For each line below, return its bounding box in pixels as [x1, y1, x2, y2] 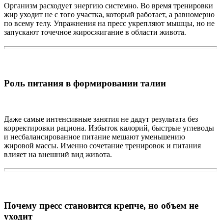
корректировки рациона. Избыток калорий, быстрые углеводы [4, 124, 214, 133]
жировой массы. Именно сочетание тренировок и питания [4, 141, 201, 150]
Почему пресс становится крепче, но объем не [4, 200, 198, 211]
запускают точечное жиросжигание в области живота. [4, 28, 186, 37]
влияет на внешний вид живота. [4, 150, 112, 159]
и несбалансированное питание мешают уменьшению [4, 133, 185, 141]
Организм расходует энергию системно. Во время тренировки [4, 1, 213, 10]
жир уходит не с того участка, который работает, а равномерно [4, 10, 215, 19]
